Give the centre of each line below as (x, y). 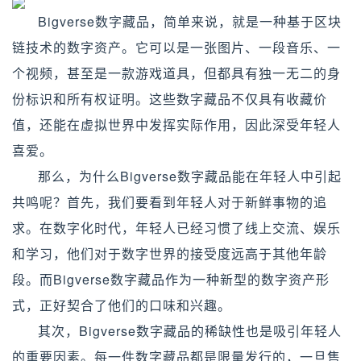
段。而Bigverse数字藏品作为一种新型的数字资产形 (171, 279)
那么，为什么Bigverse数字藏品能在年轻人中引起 (190, 176)
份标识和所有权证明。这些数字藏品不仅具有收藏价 (170, 99)
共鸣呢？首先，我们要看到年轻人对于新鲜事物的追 (170, 202)
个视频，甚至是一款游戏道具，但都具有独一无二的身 (176, 73)
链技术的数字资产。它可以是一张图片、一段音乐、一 (176, 47)
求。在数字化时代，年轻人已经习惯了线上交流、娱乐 (176, 228)
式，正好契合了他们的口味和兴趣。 (122, 305)
